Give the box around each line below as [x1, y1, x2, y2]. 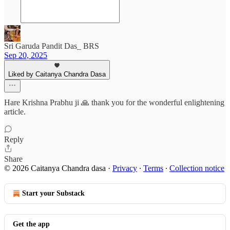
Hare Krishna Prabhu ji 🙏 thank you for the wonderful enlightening [4, 98, 224, 107]
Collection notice [169, 164, 224, 172]
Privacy [112, 164, 137, 172]
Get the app [13, 220, 50, 228]
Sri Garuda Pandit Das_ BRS [4, 42, 99, 50]
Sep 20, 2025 [4, 51, 47, 60]
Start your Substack [22, 189, 85, 197]
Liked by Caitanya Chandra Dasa [8, 70, 106, 78]
